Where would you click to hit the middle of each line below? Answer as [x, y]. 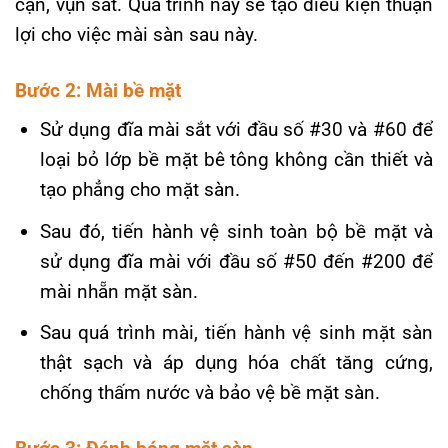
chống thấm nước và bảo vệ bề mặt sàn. [210, 393]
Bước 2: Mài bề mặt [98, 90]
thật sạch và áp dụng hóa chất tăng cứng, [236, 363]
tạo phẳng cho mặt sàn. [140, 190]
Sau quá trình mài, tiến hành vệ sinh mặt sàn [236, 333]
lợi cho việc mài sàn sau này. [136, 35]
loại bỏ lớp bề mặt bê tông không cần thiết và [236, 160]
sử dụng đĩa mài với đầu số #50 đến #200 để [236, 261]
